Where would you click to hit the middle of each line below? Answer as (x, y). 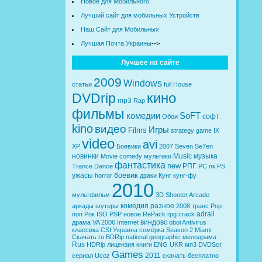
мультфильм (91, 194)
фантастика (140, 165)
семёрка (152, 230)
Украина (125, 230)
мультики (158, 156)
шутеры (107, 206)
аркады (83, 206)
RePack (154, 214)
